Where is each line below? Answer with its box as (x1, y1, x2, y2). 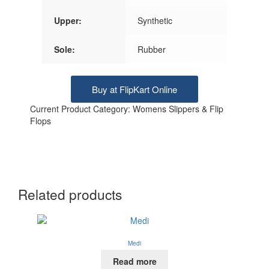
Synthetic (137, 14, 172, 26)
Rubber (137, 43, 166, 55)
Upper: (53, 14, 82, 26)
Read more (112, 255, 157, 268)
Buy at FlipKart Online (92, 82, 177, 95)
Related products (18, 184, 122, 204)
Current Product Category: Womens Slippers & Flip (30, 102, 223, 115)
